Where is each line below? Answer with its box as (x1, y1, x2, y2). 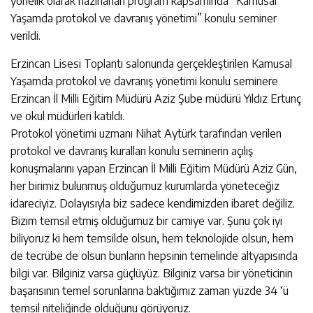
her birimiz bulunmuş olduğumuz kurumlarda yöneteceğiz (10, 178, 279, 193)
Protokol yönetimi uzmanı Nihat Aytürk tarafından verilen (10, 126, 282, 140)
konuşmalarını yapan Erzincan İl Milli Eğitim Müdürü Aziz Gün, (10, 161, 297, 175)
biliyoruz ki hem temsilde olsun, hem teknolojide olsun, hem (10, 231, 293, 245)
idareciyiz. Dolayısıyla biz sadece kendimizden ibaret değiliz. (10, 196, 295, 210)
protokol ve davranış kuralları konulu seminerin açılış (10, 143, 253, 158)
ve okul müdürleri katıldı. (10, 108, 124, 123)
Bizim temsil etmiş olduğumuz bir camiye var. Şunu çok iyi (10, 213, 282, 228)
